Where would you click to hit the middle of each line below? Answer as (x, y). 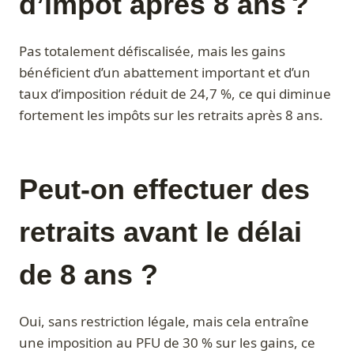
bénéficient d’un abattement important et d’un (165, 73)
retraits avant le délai (160, 232)
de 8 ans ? (88, 275)
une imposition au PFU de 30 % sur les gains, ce (167, 343)
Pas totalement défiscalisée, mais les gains (152, 51)
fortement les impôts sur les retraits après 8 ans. (171, 115)
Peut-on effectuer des (164, 190)
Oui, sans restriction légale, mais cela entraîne (164, 322)
